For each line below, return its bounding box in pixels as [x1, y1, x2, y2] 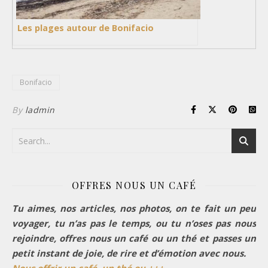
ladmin [25, 103, 55, 115]
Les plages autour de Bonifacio [17, 22, 154, 33]
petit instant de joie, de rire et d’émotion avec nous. [12, 246, 246, 259]
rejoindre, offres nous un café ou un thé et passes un [12, 232, 256, 244]
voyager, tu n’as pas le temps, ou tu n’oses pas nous [12, 217, 256, 229]
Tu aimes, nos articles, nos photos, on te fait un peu [12, 202, 256, 214]
